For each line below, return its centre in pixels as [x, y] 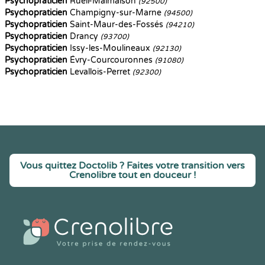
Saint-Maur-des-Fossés [117, 25]
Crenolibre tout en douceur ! [132, 175]
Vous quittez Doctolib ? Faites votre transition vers [132, 166]
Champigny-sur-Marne [116, 13]
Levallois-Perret [100, 72]
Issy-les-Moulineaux [110, 48]
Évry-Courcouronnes [111, 60]
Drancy [84, 36]
